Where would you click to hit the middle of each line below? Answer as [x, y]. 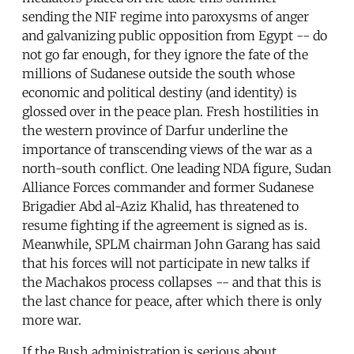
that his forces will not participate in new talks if [166, 263]
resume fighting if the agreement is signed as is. [165, 225]
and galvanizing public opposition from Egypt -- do [175, 35]
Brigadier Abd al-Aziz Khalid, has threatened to [160, 206]
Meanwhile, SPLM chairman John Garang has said [171, 244]
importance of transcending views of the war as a [167, 149]
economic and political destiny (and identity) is [160, 92]
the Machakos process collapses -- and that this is [172, 282]
